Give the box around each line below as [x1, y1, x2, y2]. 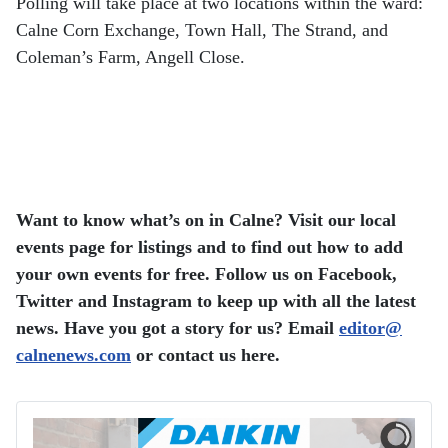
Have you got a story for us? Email [64, 318, 339, 339]
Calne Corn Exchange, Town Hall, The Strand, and [16, 20, 388, 41]
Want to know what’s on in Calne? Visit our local [16, 210, 396, 231]
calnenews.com [16, 345, 131, 366]
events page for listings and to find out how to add [16, 237, 403, 258]
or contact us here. [131, 345, 280, 366]
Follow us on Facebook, [215, 264, 397, 285]
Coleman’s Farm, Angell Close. [16, 47, 245, 68]
